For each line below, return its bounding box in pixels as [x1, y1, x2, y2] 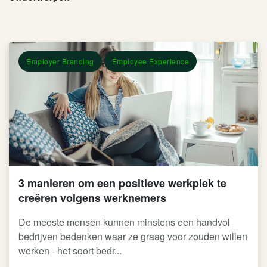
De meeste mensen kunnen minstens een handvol [18, 215, 230, 229]
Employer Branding [26, 56, 94, 66]
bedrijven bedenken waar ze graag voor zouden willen [18, 229, 247, 243]
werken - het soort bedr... [18, 244, 122, 257]
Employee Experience [111, 56, 189, 66]
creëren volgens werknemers [18, 190, 166, 206]
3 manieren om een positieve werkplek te [18, 175, 226, 191]
